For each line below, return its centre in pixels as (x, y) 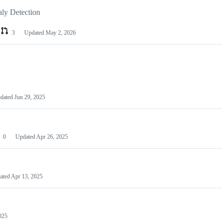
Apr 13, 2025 (27, 177)
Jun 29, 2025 (30, 97)
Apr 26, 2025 (52, 137)
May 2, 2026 (61, 33)
